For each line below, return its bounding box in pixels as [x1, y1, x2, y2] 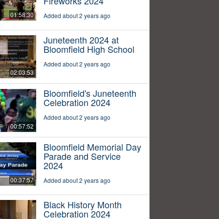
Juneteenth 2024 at [43, 33, 119, 46]
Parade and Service [43, 150, 121, 163]
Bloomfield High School [43, 42, 134, 55]
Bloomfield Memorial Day [43, 140, 141, 153]
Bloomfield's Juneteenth [43, 87, 136, 100]
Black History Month [43, 198, 122, 211]
